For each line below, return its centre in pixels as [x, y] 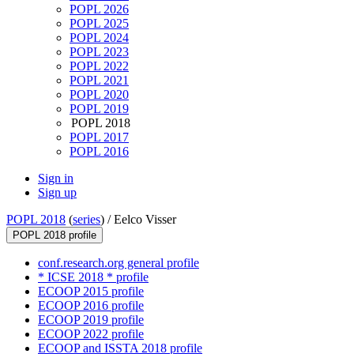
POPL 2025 [99, 24]
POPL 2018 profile [55, 235]
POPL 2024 [99, 38]
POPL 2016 [99, 152]
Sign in [56, 179]
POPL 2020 [99, 95]
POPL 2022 [99, 66]
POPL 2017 [99, 137]
